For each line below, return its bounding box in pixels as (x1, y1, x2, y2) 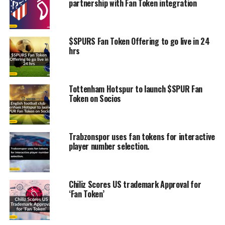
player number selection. (68, 140, 150, 153)
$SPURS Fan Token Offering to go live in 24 (68, 35, 210, 48)
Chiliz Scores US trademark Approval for (68, 178, 201, 191)
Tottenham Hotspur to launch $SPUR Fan (68, 83, 203, 95)
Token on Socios (68, 92, 122, 105)
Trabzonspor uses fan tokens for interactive (68, 131, 215, 143)
